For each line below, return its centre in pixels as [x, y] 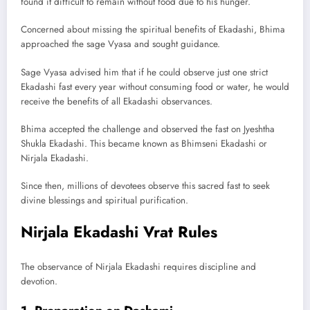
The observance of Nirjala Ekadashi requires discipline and [138, 266]
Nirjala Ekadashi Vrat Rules [119, 232]
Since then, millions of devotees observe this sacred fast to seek [145, 185]
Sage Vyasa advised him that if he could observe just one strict [144, 72]
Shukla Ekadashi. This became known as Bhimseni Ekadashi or [144, 143]
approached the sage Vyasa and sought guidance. [120, 44]
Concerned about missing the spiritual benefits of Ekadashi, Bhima [153, 30]
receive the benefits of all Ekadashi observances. [117, 101]
